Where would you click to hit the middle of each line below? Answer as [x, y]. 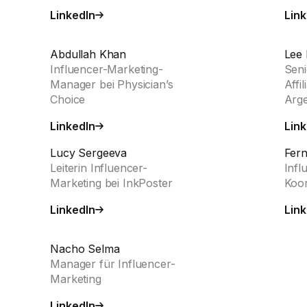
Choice [68, 99]
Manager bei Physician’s [112, 84]
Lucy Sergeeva [89, 153]
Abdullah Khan [88, 54]
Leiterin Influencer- [99, 168]
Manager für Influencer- [113, 264]
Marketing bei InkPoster [111, 183]
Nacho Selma [85, 249]
